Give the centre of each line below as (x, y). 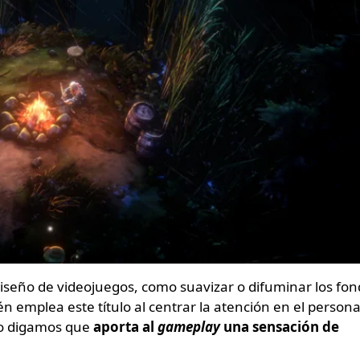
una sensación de (280, 326)
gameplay (189, 326)
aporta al (125, 326)
